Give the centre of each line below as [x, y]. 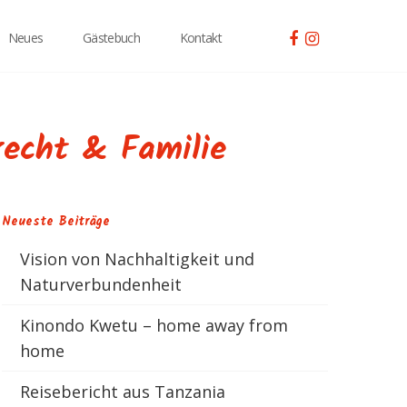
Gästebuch [111, 38]
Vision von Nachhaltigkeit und [138, 258]
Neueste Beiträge [56, 222]
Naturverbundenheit [101, 284]
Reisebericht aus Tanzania [123, 391]
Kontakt [200, 38]
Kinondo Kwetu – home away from [154, 325]
